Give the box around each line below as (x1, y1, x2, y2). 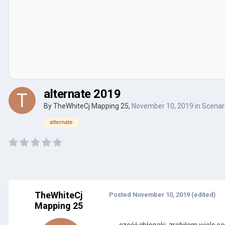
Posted (109, 190, 133, 198)
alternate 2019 (44, 86, 121, 101)
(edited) (191, 190, 215, 198)
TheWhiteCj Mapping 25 (53, 101, 129, 110)
